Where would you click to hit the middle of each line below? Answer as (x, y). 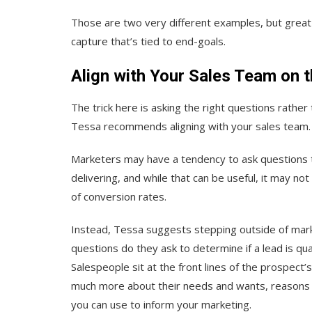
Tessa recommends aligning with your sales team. (191, 126)
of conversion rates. (119, 196)
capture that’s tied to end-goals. (148, 41)
